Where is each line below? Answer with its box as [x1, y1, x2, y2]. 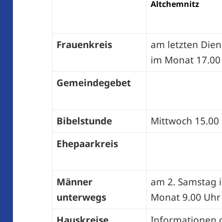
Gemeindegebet [56, 76, 131, 90]
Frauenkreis [56, 38, 112, 52]
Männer [56, 175, 93, 189]
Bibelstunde [56, 114, 112, 128]
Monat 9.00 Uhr [150, 191, 221, 204]
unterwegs [56, 191, 106, 204]
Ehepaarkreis [56, 137, 118, 151]
